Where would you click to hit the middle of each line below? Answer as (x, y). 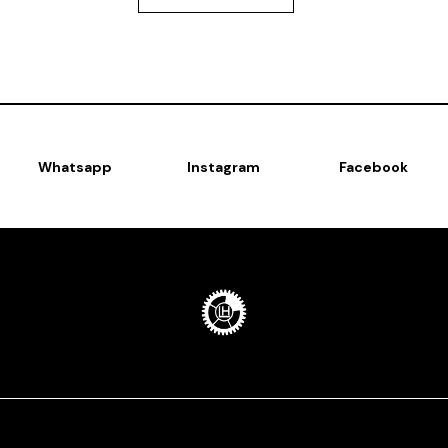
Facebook (373, 167)
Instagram (224, 167)
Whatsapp (74, 167)
